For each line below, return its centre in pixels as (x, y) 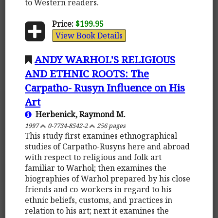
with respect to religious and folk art (93, 157)
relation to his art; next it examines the (97, 210)
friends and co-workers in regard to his (99, 189)
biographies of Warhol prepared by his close (108, 178)
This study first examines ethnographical (101, 136)
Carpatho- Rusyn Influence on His (105, 87)
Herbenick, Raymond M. (79, 114)
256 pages (111, 125)
